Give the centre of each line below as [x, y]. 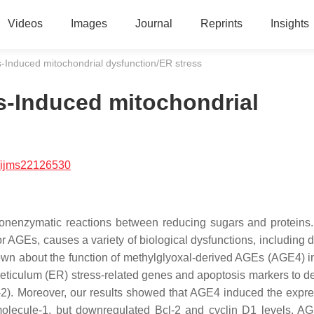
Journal [153, 23]
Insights [289, 23]
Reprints [221, 23]
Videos [25, 23]
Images [89, 23]
